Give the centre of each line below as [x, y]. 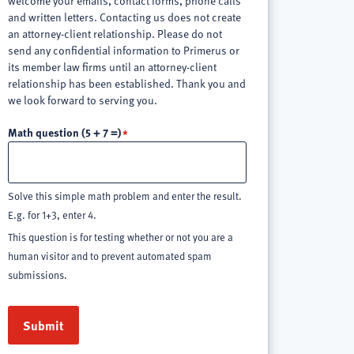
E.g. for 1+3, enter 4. [52, 215]
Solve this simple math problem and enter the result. [124, 196]
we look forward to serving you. [82, 100]
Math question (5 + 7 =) [64, 132]
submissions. [37, 275]
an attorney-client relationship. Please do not [115, 33]
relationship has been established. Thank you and [126, 83]
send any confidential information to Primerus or [123, 50]
